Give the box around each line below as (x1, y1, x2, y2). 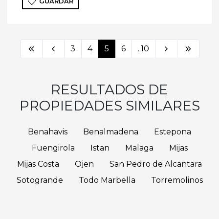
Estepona (154, 127, 191, 137)
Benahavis (28, 127, 67, 137)
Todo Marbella (78, 175, 135, 185)
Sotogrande (16, 175, 63, 185)
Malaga (125, 143, 153, 153)
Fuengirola (31, 143, 75, 153)
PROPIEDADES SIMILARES (19, 97, 200, 114)
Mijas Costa (17, 159, 59, 169)
